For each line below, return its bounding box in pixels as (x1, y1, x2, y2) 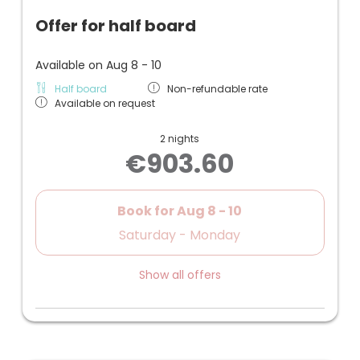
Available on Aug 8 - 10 (35, 57, 162, 74)
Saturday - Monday (119, 225, 241, 244)
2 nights (160, 133, 200, 146)
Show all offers (139, 267, 221, 284)
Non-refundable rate (167, 82, 268, 96)
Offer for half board (35, 14, 196, 38)
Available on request (55, 96, 155, 111)
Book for (117, 201, 178, 220)
